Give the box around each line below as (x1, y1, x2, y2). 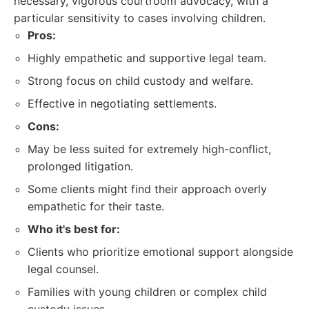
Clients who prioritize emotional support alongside (28, 245, 293, 259)
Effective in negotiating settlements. (28, 97, 217, 110)
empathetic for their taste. (28, 199, 164, 213)
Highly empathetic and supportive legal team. (28, 51, 266, 65)
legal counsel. (28, 262, 99, 276)
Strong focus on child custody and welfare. (28, 74, 253, 88)
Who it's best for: (28, 222, 120, 236)
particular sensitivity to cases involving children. (14, 11, 266, 25)
